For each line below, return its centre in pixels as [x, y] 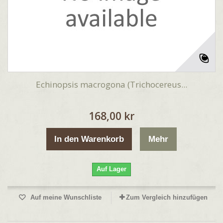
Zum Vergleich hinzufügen [167, 197]
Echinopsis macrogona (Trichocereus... [111, 84]
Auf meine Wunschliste [65, 197]
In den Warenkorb [89, 139]
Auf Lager [111, 169]
